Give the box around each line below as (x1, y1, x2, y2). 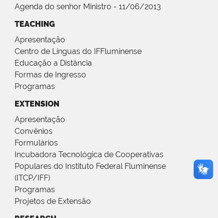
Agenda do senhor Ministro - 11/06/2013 (15, 2, 161, 12)
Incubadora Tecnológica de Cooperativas (15, 150, 163, 160)
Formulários (15, 138, 58, 148)
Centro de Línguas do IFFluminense (15, 47, 142, 56)
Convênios (15, 127, 53, 136)
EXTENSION (15, 99, 59, 109)
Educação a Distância (15, 58, 92, 68)
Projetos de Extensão (15, 197, 91, 206)
